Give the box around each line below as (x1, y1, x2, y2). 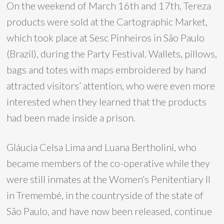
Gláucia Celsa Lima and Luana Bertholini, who (6, 141, 197, 153)
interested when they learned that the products (6, 95, 207, 107)
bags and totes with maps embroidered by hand (6, 63, 207, 75)
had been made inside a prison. (6, 111, 136, 123)
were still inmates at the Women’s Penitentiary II (6, 173, 211, 185)
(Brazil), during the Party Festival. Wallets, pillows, (6, 47, 217, 59)
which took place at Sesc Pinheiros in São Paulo (6, 31, 205, 43)
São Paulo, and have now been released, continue (6, 205, 212, 217)
